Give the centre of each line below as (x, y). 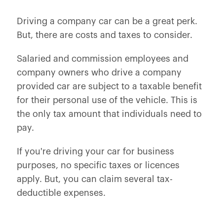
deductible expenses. (61, 193)
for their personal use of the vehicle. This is (107, 100)
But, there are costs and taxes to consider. (104, 35)
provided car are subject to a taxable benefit (109, 86)
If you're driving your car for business (95, 151)
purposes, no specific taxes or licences (98, 165)
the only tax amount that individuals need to (109, 114)
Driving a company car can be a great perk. (107, 21)
